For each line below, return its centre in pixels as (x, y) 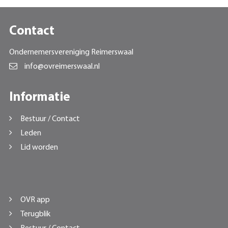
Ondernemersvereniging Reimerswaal (71, 52)
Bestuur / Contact (50, 119)
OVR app (35, 200)
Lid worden (39, 147)
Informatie (39, 97)
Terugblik (35, 214)
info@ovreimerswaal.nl (62, 66)
